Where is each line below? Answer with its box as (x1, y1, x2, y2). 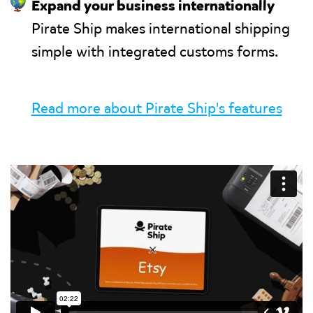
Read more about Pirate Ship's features (31, 99, 282, 118)
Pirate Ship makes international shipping (31, 19, 290, 38)
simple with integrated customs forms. (31, 42, 279, 61)
